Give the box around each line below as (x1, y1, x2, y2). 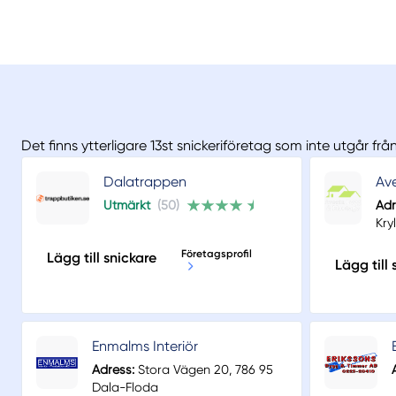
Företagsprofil (181, 247, 252, 261)
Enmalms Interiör (91, 338, 198, 355)
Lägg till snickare (47, 249, 156, 267)
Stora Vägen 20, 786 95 (133, 362, 273, 377)
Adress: (91, 362, 134, 377)
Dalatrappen (103, 173, 187, 191)
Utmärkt (103, 198, 150, 213)
